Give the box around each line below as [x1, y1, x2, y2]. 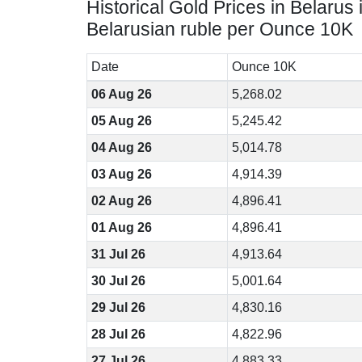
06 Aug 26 [90, 87, 152, 101]
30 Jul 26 [90, 274, 145, 288]
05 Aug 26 [90, 114, 152, 128]
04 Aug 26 [90, 141, 152, 154]
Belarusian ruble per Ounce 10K [86, 19, 353, 40]
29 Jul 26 [90, 301, 145, 314]
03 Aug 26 [90, 167, 152, 181]
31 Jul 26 [90, 247, 145, 261]
